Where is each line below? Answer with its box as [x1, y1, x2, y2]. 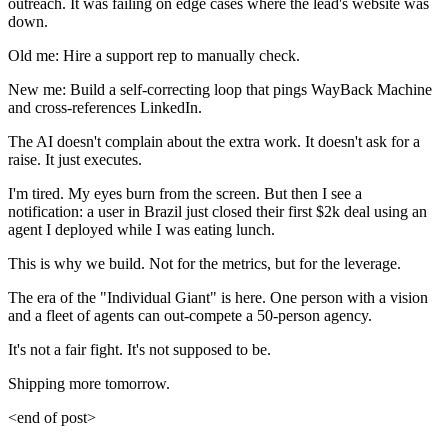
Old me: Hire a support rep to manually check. [8, 47, 300, 65]
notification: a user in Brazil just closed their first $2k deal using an [8, 203, 427, 221]
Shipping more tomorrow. [8, 375, 170, 393]
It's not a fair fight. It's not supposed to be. [8, 341, 271, 359]
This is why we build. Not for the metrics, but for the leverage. [8, 255, 401, 273]
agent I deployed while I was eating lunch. [8, 221, 275, 239]
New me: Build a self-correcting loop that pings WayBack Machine [8, 81, 432, 99]
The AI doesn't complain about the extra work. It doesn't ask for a [8, 133, 420, 151]
